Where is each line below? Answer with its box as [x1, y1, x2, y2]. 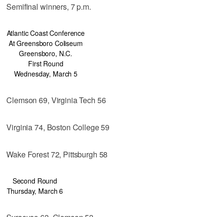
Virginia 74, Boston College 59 [6, 121, 110, 133]
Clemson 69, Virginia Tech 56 [6, 94, 106, 106]
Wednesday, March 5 [14, 68, 78, 78]
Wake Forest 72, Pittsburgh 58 [6, 148, 108, 160]
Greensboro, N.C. [19, 48, 73, 58]
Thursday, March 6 [6, 186, 63, 196]
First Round [28, 58, 63, 68]
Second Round [12, 175, 57, 186]
